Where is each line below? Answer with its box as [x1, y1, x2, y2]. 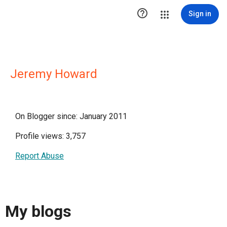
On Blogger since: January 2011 [15, 111, 127, 121]
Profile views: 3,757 [15, 131, 86, 141]
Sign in [188, 10, 211, 18]
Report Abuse [15, 151, 64, 161]
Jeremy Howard [10, 67, 97, 81]
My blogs [5, 202, 71, 221]
